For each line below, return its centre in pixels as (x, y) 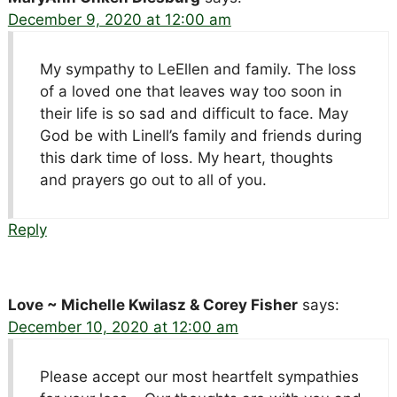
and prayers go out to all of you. (153, 179)
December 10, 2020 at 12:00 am (123, 327)
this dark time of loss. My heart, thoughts (186, 157)
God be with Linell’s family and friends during (200, 135)
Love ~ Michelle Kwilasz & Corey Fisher (152, 304)
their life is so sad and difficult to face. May (194, 113)
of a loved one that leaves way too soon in (191, 91)
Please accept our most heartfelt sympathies (199, 376)
